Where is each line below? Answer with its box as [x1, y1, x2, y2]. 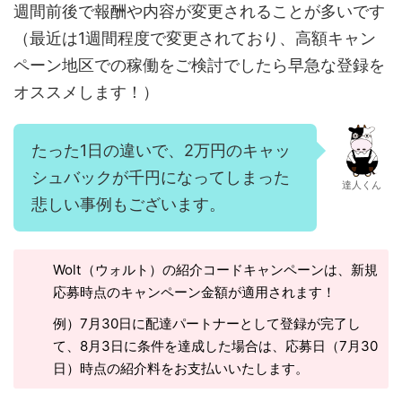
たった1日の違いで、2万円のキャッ [31, 140, 291, 160]
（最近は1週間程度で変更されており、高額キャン [13, 28, 376, 48]
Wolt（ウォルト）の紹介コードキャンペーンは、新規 [53, 260, 379, 278]
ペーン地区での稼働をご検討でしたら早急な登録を [13, 55, 385, 74]
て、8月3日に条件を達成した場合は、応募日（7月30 [53, 336, 379, 354]
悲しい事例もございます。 [31, 194, 225, 214]
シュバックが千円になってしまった [31, 167, 290, 187]
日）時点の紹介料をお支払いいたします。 [53, 359, 310, 377]
